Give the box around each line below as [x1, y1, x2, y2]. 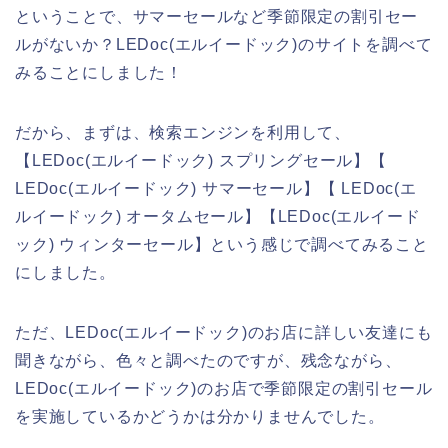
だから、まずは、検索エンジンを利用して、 [15, 123, 351, 141]
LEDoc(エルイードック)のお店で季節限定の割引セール [15, 379, 433, 397]
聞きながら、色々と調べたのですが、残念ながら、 [15, 351, 402, 369]
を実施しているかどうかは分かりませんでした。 [15, 407, 385, 425]
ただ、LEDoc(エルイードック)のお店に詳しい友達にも [15, 323, 433, 341]
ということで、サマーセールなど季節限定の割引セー [15, 7, 419, 25]
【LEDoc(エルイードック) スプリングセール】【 [15, 151, 387, 169]
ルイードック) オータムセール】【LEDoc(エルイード [15, 207, 421, 225]
